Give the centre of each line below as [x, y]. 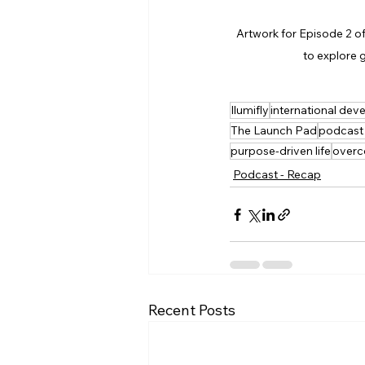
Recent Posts [192, 310]
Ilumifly [250, 110]
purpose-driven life [281, 151]
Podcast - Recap [277, 175]
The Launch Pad [274, 131]
